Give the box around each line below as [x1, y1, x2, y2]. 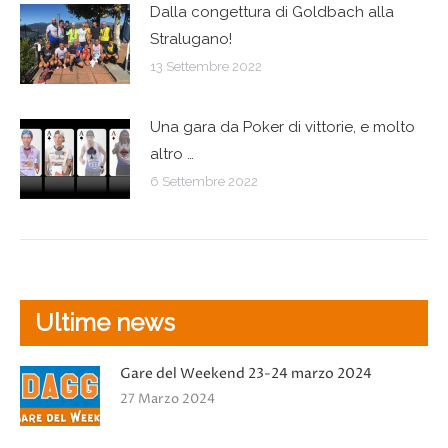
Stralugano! [150, 29, 232, 48]
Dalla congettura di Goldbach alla [150, 2, 394, 21]
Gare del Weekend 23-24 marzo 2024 [120, 363, 372, 383]
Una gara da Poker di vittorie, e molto [150, 117, 415, 136]
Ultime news [35, 307, 175, 337]
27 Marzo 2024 [120, 389, 215, 408]
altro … [150, 144, 194, 163]
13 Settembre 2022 [150, 58, 262, 74]
